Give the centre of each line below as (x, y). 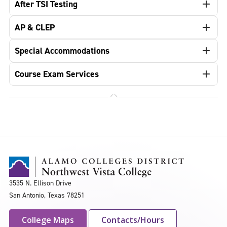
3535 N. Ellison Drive (40, 183)
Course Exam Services (57, 74)
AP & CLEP (35, 27)
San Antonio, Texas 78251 (47, 195)
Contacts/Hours (133, 220)
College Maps (48, 220)
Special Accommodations (62, 51)
